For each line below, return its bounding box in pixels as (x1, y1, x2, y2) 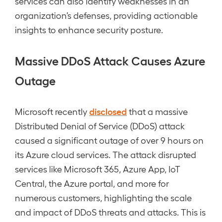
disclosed (89, 106, 127, 116)
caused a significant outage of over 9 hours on (15, 135, 204, 145)
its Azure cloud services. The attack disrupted (15, 149, 196, 160)
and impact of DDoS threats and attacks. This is (15, 207, 206, 217)
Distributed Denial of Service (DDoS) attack (15, 120, 185, 131)
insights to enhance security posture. (15, 24, 163, 35)
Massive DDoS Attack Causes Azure (15, 53, 205, 67)
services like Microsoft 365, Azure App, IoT (15, 164, 180, 174)
